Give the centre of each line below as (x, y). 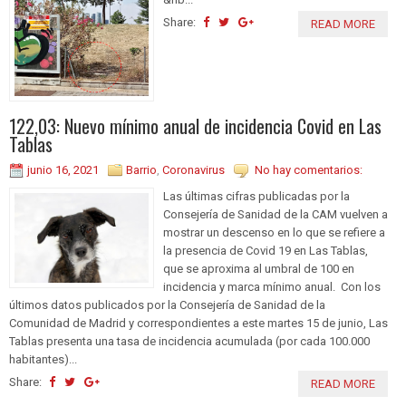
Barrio (141, 170)
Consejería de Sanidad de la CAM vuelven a (275, 215)
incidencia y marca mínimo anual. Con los (272, 287)
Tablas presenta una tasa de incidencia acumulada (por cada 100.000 (189, 342)
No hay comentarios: (309, 170)
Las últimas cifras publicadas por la (256, 197)
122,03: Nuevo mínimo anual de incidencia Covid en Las (195, 126)
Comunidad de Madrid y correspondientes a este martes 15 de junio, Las (198, 324)
